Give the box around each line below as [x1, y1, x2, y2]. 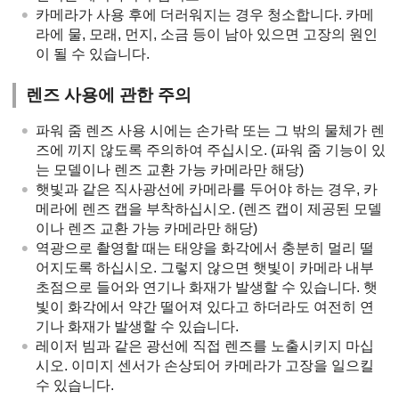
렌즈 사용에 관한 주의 [26, 85, 192, 104]
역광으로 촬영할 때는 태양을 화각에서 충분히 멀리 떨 [36, 240, 374, 256]
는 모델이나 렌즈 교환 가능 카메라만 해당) [36, 161, 304, 177]
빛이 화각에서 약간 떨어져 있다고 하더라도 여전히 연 [36, 298, 374, 314]
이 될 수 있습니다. [36, 45, 150, 61]
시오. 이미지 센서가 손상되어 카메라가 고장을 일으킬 [36, 357, 374, 373]
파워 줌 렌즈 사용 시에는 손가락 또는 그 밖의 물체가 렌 [36, 122, 385, 138]
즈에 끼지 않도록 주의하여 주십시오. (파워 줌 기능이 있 [36, 142, 386, 158]
